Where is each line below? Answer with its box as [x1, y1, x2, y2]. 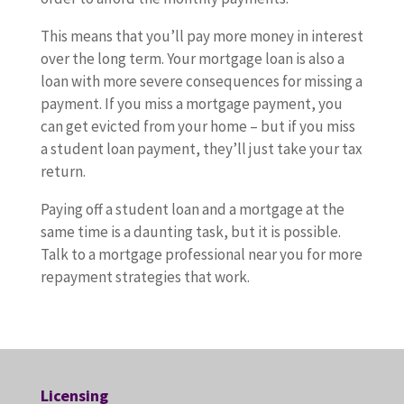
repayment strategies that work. [40, 267, 250, 287]
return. [40, 161, 86, 181]
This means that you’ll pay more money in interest [40, 26, 363, 46]
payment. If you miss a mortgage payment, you [40, 94, 343, 114]
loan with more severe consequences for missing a [40, 71, 363, 91]
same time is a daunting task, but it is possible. [40, 222, 341, 242]
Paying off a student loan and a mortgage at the [40, 199, 344, 219]
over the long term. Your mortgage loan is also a [40, 49, 344, 69]
